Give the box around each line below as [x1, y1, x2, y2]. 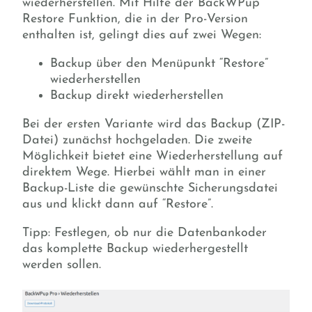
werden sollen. [22, 258, 101, 272]
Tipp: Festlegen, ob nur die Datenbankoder [22, 226, 267, 240]
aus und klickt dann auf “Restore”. [22, 197, 213, 211]
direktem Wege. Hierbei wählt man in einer [22, 165, 266, 179]
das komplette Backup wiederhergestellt [22, 242, 248, 256]
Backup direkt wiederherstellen [50, 88, 224, 102]
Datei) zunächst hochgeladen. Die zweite [22, 133, 252, 147]
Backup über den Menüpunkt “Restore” [50, 56, 268, 70]
